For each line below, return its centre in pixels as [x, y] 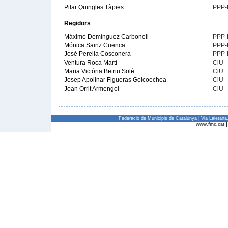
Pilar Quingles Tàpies [94, 7]
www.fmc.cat [210, 124]
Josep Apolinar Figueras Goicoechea [115, 80]
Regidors [77, 23]
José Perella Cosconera [97, 54]
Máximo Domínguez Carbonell [106, 37]
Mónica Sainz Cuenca [95, 45]
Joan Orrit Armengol [92, 89]
